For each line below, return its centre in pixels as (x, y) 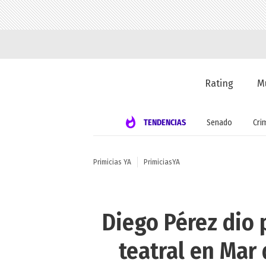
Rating (219, 84)
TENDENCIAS (164, 122)
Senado (219, 122)
